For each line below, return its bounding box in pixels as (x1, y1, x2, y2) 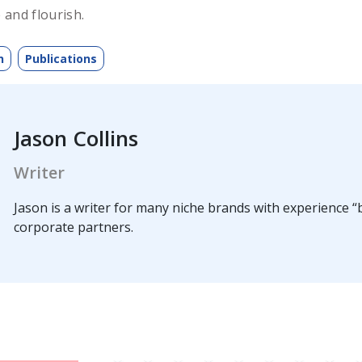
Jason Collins (14, 123, 139, 153)
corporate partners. (14, 217, 134, 236)
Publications (24, 50, 97, 66)
